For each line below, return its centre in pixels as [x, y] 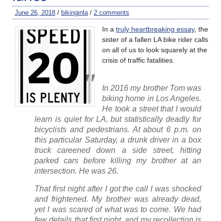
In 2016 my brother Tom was [152, 88]
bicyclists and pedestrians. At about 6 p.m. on [118, 129]
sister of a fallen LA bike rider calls [155, 39]
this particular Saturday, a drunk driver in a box [118, 140]
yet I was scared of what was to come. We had [118, 209]
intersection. [56, 171]
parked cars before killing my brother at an [118, 160]
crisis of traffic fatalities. [138, 60]
